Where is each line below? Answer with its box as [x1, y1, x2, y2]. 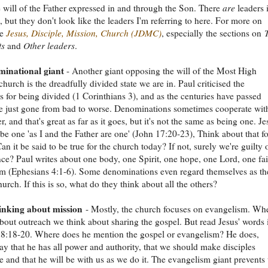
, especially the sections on [162, 26, 264, 39]
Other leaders [23, 39, 75, 51]
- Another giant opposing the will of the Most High [64, 64, 257, 77]
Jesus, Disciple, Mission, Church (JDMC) [6, 26, 162, 39]
